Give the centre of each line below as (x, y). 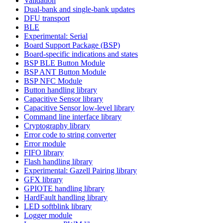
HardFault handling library (66, 197)
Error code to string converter (70, 134)
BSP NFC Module (53, 81)
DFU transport (47, 18)
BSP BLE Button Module (64, 63)
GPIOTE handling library (64, 188)
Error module (45, 143)
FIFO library (44, 152)
